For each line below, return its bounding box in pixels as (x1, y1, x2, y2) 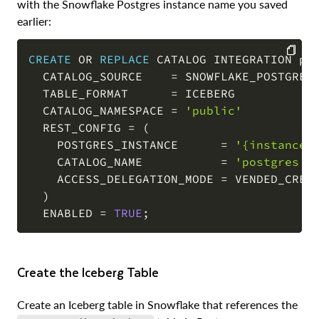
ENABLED (28, 206, 100, 221)
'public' (185, 103, 242, 118)
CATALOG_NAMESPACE (28, 103, 171, 118)
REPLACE (100, 52, 150, 67)
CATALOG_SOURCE (28, 69, 171, 84)
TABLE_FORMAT (28, 86, 171, 101)
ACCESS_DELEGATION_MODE (28, 172, 221, 187)
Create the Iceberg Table (25, 262, 159, 283)
